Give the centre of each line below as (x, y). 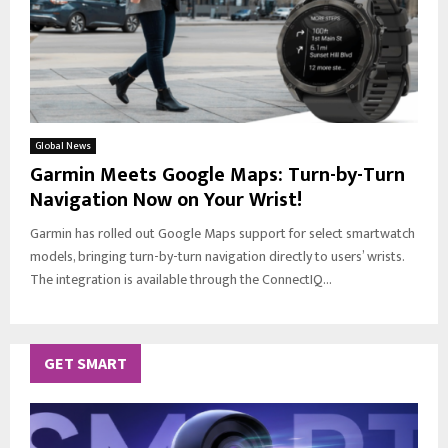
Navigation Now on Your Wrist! (166, 200)
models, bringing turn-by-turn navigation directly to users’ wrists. (217, 257)
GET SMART (85, 363)
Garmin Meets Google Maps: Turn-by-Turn (217, 175)
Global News (63, 146)
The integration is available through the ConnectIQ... (181, 280)
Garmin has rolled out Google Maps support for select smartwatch (222, 234)
